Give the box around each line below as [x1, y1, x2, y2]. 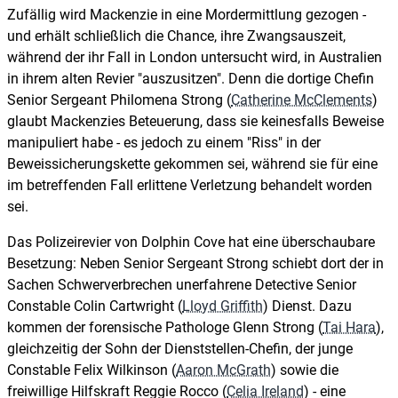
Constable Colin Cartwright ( [7, 297, 182, 314]
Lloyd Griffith [182, 297, 263, 314]
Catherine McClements [231, 91, 372, 108]
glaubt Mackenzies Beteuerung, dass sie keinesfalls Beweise [7, 112, 384, 130]
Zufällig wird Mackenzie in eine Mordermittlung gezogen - [7, 5, 366, 23]
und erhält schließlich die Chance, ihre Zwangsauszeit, [7, 27, 346, 44]
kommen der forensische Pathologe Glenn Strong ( [7, 318, 322, 336]
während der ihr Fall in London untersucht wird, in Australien [7, 48, 382, 66]
